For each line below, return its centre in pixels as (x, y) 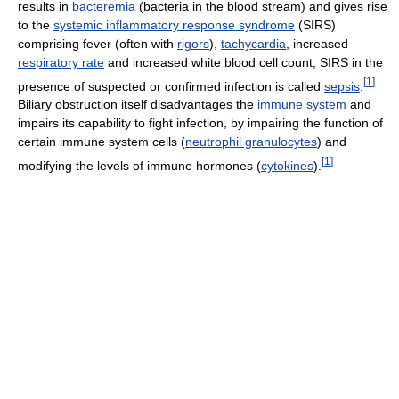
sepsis (342, 86)
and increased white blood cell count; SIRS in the (244, 62)
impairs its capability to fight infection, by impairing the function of (200, 123)
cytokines (287, 166)
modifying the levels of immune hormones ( (139, 166)
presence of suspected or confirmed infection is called (171, 86)
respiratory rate (61, 62)
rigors (193, 43)
